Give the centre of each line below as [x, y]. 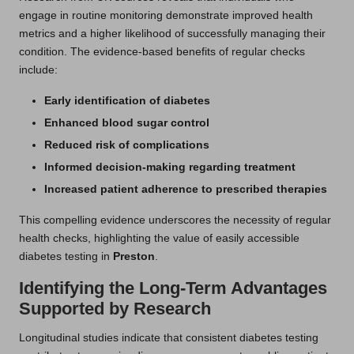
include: [38, 70]
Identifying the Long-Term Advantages [173, 288]
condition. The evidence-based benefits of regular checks [162, 51]
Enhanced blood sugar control [127, 123]
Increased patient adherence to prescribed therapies [186, 190]
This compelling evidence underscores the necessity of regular [175, 220]
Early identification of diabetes [127, 100]
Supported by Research [115, 309]
